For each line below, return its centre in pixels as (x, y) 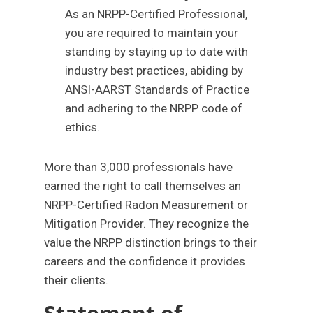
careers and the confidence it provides (145, 261)
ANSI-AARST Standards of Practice (158, 89)
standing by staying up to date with (157, 52)
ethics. (83, 127)
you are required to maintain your (152, 33)
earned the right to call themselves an (143, 186)
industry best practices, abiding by (154, 71)
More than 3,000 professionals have (139, 167)
